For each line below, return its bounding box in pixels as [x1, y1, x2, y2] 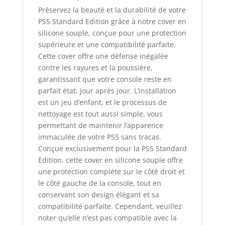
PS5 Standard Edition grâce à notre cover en [38, 17, 186, 27]
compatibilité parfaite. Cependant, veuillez [38, 201, 182, 211]
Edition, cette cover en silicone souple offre [38, 155, 183, 165]
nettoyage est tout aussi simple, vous [38, 109, 163, 119]
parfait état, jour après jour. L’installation [38, 86, 176, 96]
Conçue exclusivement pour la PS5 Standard [38, 144, 187, 154]
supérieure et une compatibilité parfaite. [38, 40, 176, 50]
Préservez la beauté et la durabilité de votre [38, 5, 186, 15]
